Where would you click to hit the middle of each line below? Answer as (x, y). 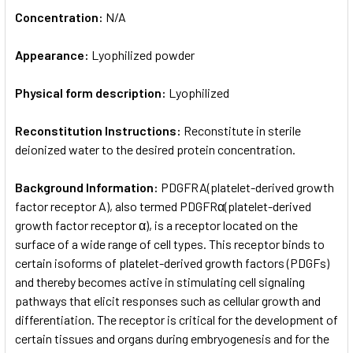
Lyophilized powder (143, 54)
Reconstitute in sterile (242, 130)
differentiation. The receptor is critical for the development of (176, 319)
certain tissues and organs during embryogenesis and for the (172, 338)
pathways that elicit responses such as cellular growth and (168, 300)
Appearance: (53, 54)
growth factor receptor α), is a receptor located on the (156, 225)
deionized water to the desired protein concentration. (155, 149)
